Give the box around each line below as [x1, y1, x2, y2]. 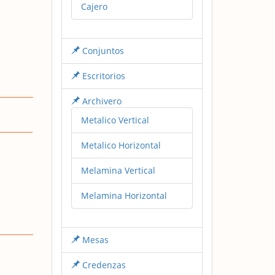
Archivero [79, 95, 122, 107]
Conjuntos [79, 44, 124, 56]
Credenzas [79, 258, 126, 271]
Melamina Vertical [80, 164, 155, 176]
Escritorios [79, 69, 125, 82]
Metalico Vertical [80, 114, 149, 126]
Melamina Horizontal [80, 189, 167, 201]
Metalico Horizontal [80, 139, 161, 151]
